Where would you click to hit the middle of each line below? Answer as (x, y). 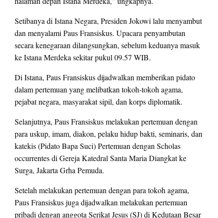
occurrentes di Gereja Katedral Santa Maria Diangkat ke (100, 158)
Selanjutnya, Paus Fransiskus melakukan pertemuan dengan (106, 122)
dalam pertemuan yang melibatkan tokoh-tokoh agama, (99, 90)
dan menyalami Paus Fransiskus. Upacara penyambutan (100, 33)
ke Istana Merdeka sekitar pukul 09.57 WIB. (83, 57)
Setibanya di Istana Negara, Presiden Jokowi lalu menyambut (108, 21)
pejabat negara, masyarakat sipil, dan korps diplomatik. (99, 102)
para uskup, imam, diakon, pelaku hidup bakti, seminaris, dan (109, 134)
